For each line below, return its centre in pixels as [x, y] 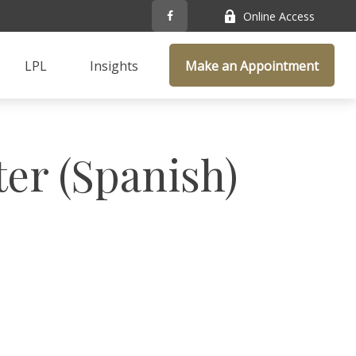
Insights [114, 66]
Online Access [279, 16]
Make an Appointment [252, 66]
